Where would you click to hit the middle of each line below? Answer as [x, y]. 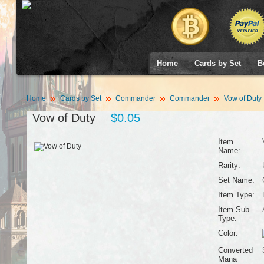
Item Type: [236, 195]
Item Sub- [235, 209]
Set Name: [236, 180]
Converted [235, 250]
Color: [228, 233]
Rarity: [229, 165]
